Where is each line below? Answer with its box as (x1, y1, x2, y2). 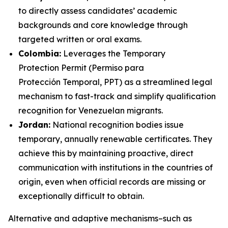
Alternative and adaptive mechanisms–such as (8, 213, 192, 223)
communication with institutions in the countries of (18, 162, 213, 173)
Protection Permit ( (18, 63, 92, 73)
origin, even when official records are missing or (18, 177, 206, 187)
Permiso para (92, 63, 144, 73)
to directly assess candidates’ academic (18, 6, 177, 16)
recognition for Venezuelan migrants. (18, 105, 163, 116)
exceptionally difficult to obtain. (18, 191, 146, 201)
